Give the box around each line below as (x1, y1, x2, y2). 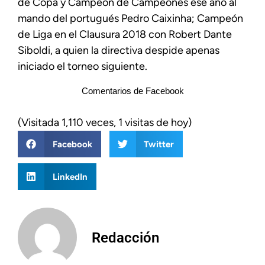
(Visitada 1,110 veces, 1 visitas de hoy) (18, 116, 192, 130)
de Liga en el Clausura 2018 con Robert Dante (18, 27, 232, 41)
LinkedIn (52, 171, 88, 182)
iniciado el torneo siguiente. (18, 59, 147, 73)
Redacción (92, 230, 159, 247)
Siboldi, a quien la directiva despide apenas (18, 43, 219, 57)
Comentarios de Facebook (81, 86, 184, 96)
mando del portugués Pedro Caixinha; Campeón (18, 11, 243, 25)
